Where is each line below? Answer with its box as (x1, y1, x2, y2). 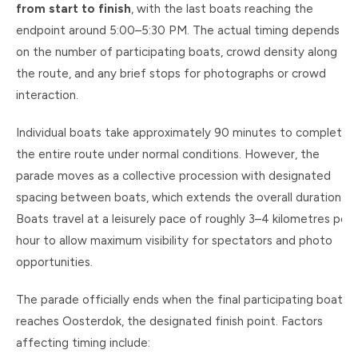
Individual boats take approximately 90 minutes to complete (16, 125, 349, 140)
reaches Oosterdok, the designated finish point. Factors (16, 314, 323, 328)
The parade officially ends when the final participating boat (16, 292, 343, 307)
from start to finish (16, 2, 131, 16)
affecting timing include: (16, 336, 150, 350)
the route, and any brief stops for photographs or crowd (16, 66, 326, 81)
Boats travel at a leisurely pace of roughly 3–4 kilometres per (16, 212, 352, 226)
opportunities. (16, 255, 93, 269)
